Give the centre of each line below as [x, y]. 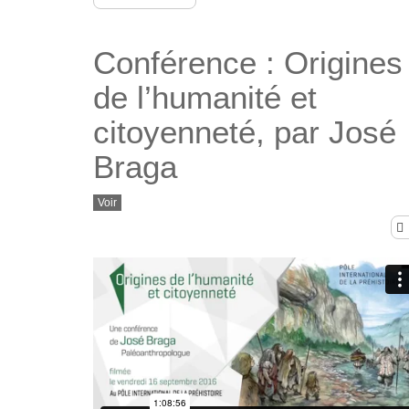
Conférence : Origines [248, 63]
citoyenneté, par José [245, 132]
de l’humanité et [205, 98]
